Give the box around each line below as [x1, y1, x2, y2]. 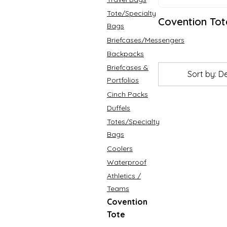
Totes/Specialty [107, 117, 160, 127]
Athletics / [107, 171, 141, 181]
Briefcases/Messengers [107, 35, 184, 45]
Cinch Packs [107, 89, 148, 99]
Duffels [107, 103, 130, 113]
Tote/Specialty [107, 9, 156, 18]
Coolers [107, 143, 133, 153]
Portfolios [107, 75, 139, 85]
